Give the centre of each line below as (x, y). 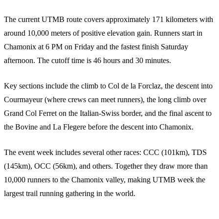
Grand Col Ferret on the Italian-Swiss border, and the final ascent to (108, 113)
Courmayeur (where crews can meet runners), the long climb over (105, 99)
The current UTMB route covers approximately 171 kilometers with (109, 19)
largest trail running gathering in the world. (70, 193)
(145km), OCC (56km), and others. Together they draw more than (106, 166)
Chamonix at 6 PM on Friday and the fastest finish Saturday (96, 46)
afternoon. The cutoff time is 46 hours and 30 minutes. (88, 60)
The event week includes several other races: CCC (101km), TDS (105, 152)
